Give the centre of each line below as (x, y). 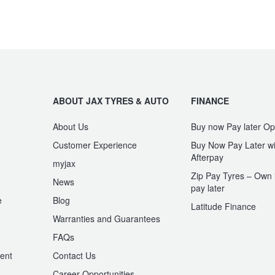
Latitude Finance (223, 206)
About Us (71, 126)
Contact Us (74, 255)
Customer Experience (95, 145)
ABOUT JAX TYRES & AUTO (111, 100)
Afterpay (207, 157)
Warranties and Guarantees (107, 218)
